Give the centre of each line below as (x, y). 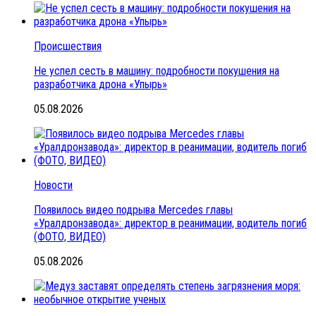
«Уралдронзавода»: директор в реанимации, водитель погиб (170, 223)
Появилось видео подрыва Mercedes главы (133, 209)
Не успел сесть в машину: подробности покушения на (157, 71)
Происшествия (68, 46)
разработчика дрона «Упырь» (101, 84)
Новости (53, 185)
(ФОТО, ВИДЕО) (70, 236)
